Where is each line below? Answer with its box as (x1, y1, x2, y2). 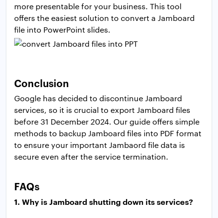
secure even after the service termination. (14, 151, 168, 162)
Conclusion (14, 76, 69, 90)
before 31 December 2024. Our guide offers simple (14, 116, 200, 127)
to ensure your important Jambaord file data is (14, 140, 185, 150)
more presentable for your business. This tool (14, 1, 182, 12)
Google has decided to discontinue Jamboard (14, 93, 182, 104)
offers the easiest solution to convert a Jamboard (14, 13, 195, 23)
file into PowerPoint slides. (14, 24, 110, 35)
